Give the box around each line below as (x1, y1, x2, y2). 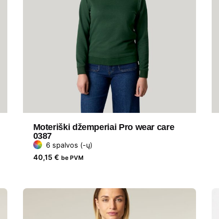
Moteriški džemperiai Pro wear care (33, 122, 175, 132)
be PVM (61, 153, 84, 161)
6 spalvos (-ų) (45, 140, 92, 149)
